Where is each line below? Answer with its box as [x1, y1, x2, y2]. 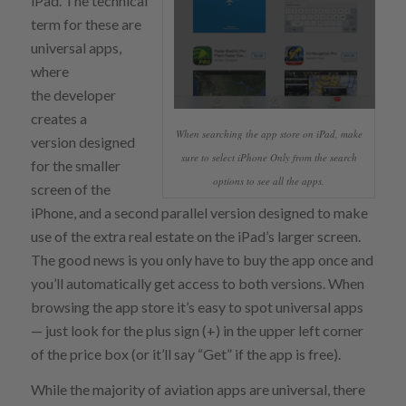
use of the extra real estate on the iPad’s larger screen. [30, 227, 361, 245]
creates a [30, 109, 87, 127]
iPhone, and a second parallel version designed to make [30, 203, 368, 221]
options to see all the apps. [213, 173, 325, 188]
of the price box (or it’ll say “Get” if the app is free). [30, 344, 341, 362]
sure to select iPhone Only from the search [180, 150, 357, 164]
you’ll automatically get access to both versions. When [30, 274, 364, 292]
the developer [30, 85, 116, 103]
